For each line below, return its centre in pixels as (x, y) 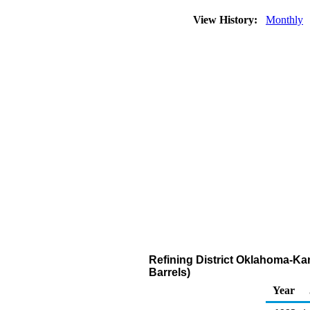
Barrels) (170, 272)
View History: (227, 20)
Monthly (284, 20)
